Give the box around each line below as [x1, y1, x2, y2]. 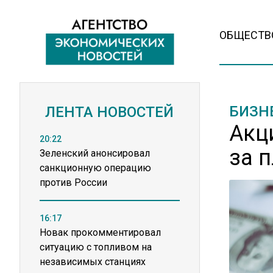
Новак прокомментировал [40, 227, 161, 238]
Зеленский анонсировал [40, 147, 150, 159]
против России [40, 177, 107, 188]
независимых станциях [40, 256, 146, 268]
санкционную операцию [40, 162, 151, 174]
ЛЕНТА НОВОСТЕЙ [45, 104, 174, 121]
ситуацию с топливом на [40, 241, 152, 253]
